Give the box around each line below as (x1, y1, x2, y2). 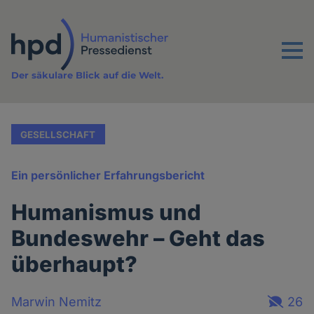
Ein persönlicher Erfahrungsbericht (11, 168, 205, 183)
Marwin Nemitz (11, 294, 102, 309)
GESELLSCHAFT (20, 128, 96, 140)
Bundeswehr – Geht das (11, 225, 266, 252)
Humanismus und (11, 199, 202, 226)
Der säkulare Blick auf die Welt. (11, 69, 164, 81)
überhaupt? (11, 251, 138, 278)
